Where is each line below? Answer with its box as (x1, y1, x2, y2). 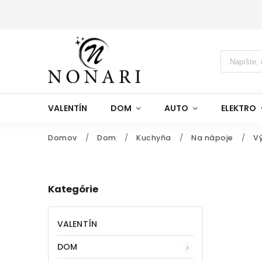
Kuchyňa (136, 133, 171, 143)
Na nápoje (191, 133, 233, 143)
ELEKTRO (221, 102, 256, 114)
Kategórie (48, 182, 98, 196)
